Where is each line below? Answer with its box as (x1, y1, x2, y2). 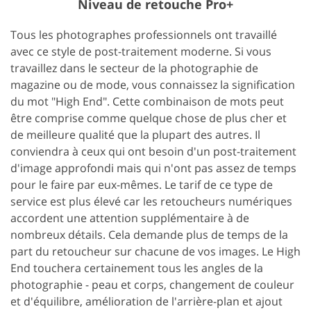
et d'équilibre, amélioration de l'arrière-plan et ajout (10, 293, 283, 309)
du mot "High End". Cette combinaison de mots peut (10, 93, 284, 109)
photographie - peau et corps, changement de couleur (10, 276, 294, 292)
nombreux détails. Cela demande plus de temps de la (10, 226, 288, 242)
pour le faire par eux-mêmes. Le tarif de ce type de (10, 176, 273, 192)
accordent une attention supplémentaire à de (10, 210, 249, 226)
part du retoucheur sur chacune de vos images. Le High (10, 243, 301, 259)
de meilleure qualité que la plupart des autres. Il (10, 126, 260, 142)
